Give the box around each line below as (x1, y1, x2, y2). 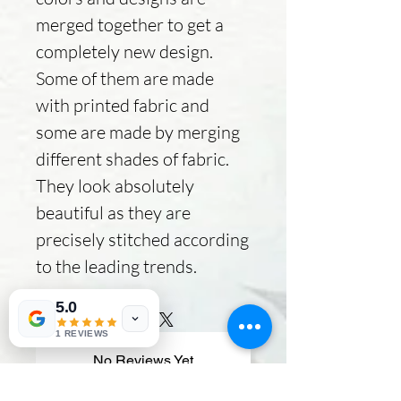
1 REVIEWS (55, 328, 109, 338)
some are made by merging (36, 120, 240, 143)
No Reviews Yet (93, 351, 193, 369)
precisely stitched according (36, 227, 249, 251)
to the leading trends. (36, 254, 200, 277)
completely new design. (36, 39, 213, 63)
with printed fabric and (36, 93, 209, 116)
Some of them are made (36, 66, 214, 90)
